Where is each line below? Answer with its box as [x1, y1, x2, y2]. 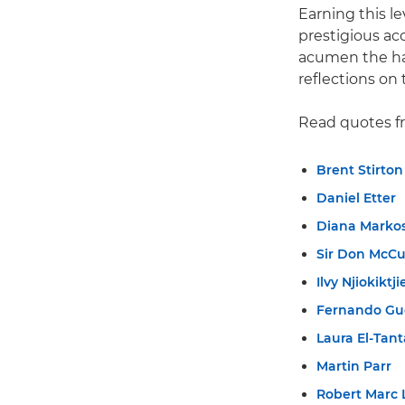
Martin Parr [316, 358, 391, 375]
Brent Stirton [316, 162, 403, 179]
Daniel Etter [316, 190, 396, 207]
